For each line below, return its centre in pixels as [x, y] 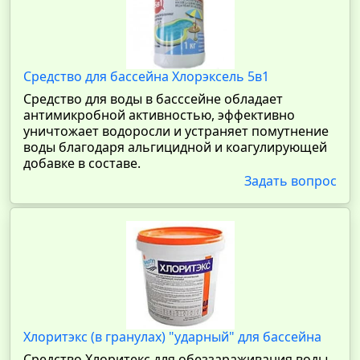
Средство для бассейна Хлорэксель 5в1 [146, 76]
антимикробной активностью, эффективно [159, 115]
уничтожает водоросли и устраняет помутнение [176, 131]
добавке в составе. [82, 163]
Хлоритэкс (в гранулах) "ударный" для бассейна [172, 337]
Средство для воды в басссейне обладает [153, 99]
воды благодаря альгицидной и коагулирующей [175, 147]
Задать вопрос [290, 181]
